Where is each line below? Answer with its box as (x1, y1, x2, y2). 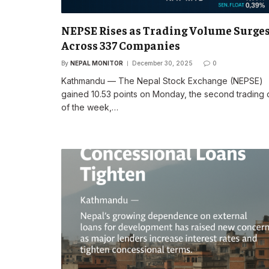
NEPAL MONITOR (70, 59, 123, 67)
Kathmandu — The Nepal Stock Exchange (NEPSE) (61, 76, 263, 86)
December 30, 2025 (132, 59, 193, 67)
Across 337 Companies (61, 38, 180, 53)
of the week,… (61, 102, 118, 113)
